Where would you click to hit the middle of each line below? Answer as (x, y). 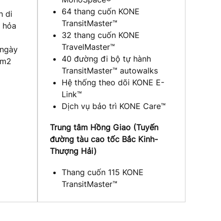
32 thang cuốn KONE (101, 35)
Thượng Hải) (73, 151)
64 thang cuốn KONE (101, 11)
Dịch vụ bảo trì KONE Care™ (114, 106)
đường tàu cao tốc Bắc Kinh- (104, 139)
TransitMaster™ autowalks (110, 70)
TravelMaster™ (88, 47)
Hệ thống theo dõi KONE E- (113, 82)
